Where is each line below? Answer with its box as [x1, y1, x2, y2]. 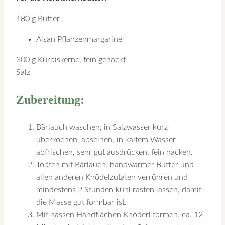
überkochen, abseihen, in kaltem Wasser [36, 135, 176, 144]
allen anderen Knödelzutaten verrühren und [36, 173, 188, 181]
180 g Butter [16, 14, 60, 23]
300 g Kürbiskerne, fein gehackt [16, 55, 126, 64]
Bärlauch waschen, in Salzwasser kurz [36, 123, 168, 131]
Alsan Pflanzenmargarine [36, 35, 122, 43]
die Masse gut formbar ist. [36, 198, 127, 206]
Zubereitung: [16, 93, 84, 106]
